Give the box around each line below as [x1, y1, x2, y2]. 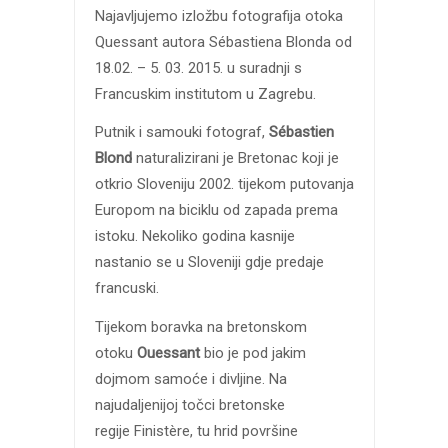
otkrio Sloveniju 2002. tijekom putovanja [94, 175, 354, 194]
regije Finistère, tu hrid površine [94, 422, 298, 440]
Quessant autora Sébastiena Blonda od [94, 32, 352, 51]
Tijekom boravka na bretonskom [94, 318, 307, 336]
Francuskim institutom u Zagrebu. [94, 84, 316, 103]
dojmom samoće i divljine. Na [94, 370, 287, 388]
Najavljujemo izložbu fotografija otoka [94, 6, 343, 25]
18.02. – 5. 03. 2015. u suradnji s [94, 58, 302, 77]
